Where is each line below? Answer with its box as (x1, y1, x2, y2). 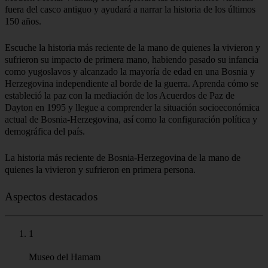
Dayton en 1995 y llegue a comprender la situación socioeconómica (5, 102, 260, 112)
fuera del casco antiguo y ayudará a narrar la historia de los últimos (5, 4, 255, 14)
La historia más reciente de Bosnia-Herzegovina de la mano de (5, 152, 240, 163)
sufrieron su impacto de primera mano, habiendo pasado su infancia (5, 54, 258, 65)
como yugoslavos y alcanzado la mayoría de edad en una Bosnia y (5, 66, 255, 77)
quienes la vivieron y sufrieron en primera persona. (5, 164, 196, 175)
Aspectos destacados (5, 190, 98, 203)
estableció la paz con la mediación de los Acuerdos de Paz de (5, 90, 234, 100)
